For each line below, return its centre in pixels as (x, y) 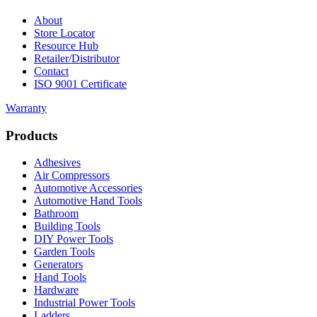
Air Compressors (72, 175)
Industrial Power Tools (85, 303)
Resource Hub (66, 45)
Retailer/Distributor (77, 58)
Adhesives (57, 163)
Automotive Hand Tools (88, 201)
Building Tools (67, 226)
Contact (51, 71)
